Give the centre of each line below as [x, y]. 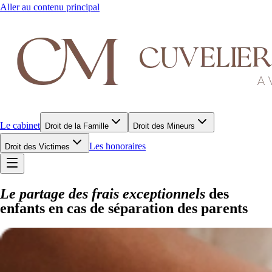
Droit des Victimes [37, 147]
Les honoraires [117, 146]
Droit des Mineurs [164, 126]
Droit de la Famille [77, 126]
